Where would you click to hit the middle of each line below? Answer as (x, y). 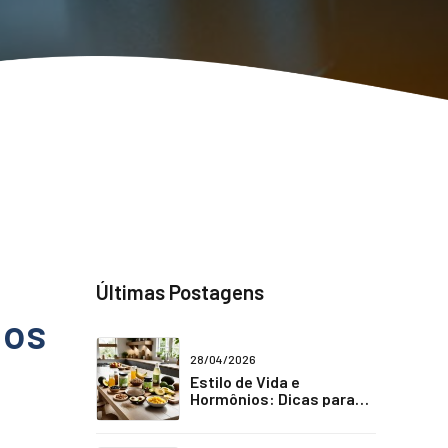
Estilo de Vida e (245, 381)
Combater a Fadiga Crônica (287, 415)
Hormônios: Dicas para (272, 398)
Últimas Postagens (180, 291)
